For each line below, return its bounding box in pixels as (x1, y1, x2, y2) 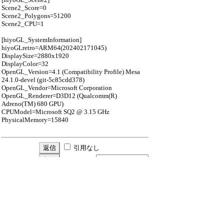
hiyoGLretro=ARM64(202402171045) (1, 44, 106, 51)
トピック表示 (56, 209, 96, 217)
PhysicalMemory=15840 (1, 116, 68, 123)
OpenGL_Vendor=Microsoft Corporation (1, 84, 112, 91)
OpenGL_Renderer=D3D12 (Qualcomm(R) (1, 92, 117, 99)
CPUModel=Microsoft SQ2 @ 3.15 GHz (1, 108, 109, 115)
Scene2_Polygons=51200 (1, 12, 71, 19)
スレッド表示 (106, 190, 146, 198)
